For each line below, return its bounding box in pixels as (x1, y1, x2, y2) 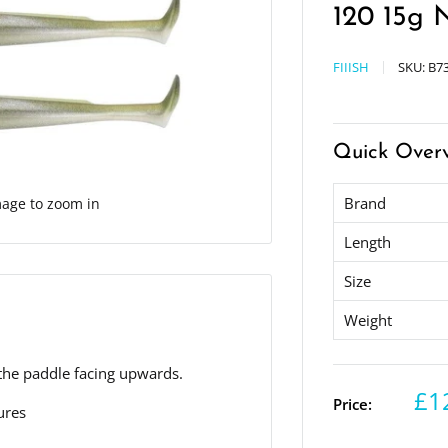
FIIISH (333, 58, 370, 76)
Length (344, 232, 392, 252)
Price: (333, 394, 373, 414)
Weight (344, 310, 393, 330)
